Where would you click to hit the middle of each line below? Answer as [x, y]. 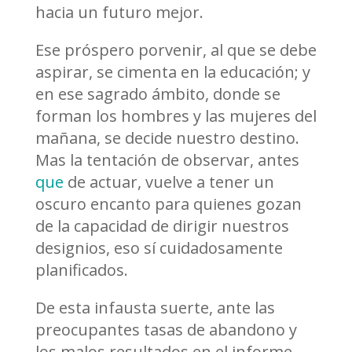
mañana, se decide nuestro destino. [167, 138]
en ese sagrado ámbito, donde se [158, 94]
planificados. [81, 270]
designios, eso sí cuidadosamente [159, 248]
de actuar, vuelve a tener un [169, 182]
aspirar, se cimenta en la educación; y [172, 72]
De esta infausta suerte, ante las [155, 308]
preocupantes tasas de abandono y [166, 330]
